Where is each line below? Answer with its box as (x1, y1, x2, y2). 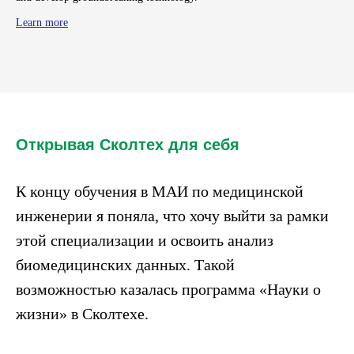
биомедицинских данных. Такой (16, 255, 235, 273)
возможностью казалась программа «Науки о (16, 280, 321, 298)
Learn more (16, 16, 68, 28)
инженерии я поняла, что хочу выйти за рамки (16, 206, 329, 224)
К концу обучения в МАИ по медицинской (16, 182, 303, 200)
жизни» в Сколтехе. (16, 304, 149, 322)
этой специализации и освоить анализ (16, 231, 273, 249)
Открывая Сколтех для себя (16, 135, 239, 153)
